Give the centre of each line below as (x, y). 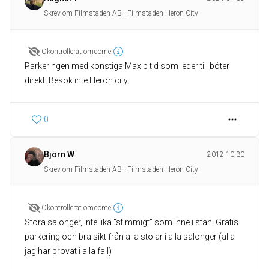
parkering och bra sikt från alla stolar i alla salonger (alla (130, 237)
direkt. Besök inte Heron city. (77, 81)
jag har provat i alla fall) (68, 251)
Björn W (59, 155)
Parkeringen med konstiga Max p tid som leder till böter (127, 66)
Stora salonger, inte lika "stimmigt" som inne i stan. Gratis (131, 222)
